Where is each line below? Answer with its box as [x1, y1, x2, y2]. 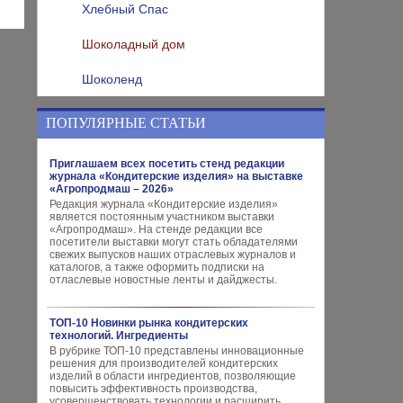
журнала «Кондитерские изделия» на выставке [49, 170, 303, 183]
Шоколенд [82, 72, 142, 86]
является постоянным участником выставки [49, 210, 274, 223]
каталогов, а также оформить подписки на [49, 261, 264, 273]
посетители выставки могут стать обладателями [49, 236, 298, 248]
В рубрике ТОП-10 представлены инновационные [49, 345, 304, 357]
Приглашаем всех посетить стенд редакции [49, 157, 284, 170]
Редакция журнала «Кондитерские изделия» [49, 198, 278, 210]
